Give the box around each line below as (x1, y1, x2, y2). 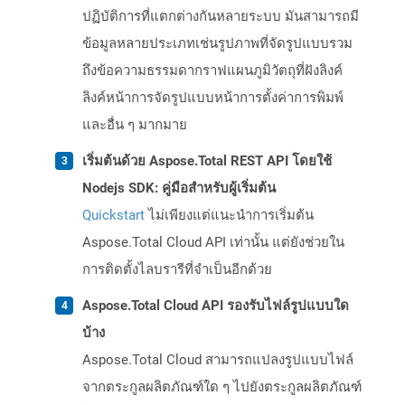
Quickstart (82, 207, 145, 224)
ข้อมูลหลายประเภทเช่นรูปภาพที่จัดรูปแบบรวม (82, 35, 353, 52)
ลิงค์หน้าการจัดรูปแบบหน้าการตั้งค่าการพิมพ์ (82, 89, 344, 107)
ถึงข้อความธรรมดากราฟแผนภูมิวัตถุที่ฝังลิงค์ (82, 62, 343, 80)
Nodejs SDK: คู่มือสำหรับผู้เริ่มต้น (82, 180, 276, 197)
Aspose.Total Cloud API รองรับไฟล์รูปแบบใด (82, 297, 349, 315)
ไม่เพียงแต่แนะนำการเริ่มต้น (145, 207, 314, 224)
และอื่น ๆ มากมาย (82, 117, 187, 134)
